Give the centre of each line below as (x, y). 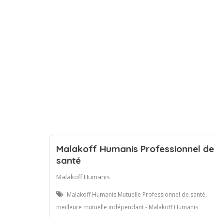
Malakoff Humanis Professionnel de (135, 148)
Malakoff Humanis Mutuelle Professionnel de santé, (137, 194)
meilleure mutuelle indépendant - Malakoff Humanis (127, 207)
